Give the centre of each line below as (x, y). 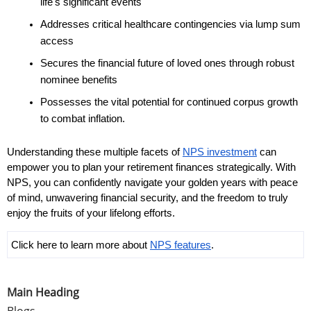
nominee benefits (79, 80)
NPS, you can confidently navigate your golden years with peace (152, 183)
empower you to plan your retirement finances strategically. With (151, 168)
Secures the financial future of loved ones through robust (167, 64)
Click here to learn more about (81, 245)
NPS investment (220, 152)
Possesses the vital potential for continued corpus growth (169, 102)
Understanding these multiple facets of (95, 152)
